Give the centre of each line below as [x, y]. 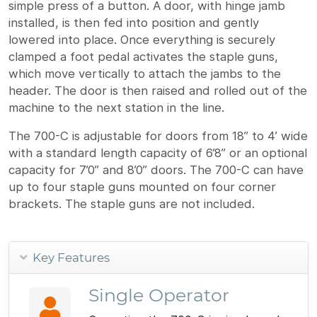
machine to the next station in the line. [116, 107]
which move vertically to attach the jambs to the [145, 73]
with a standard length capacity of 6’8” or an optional [158, 152]
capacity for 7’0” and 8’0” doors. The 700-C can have [156, 169]
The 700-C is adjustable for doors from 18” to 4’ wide [158, 136]
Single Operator [159, 295]
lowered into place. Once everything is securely [142, 39]
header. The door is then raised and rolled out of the [158, 90]
